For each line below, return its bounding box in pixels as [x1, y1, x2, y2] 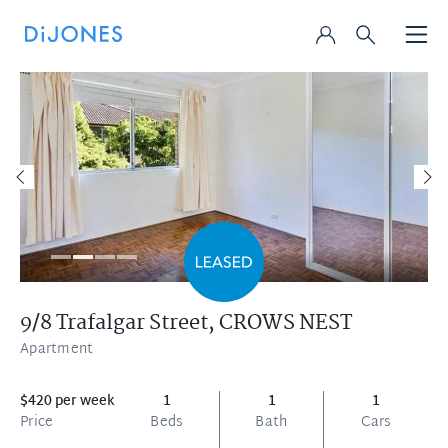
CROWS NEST [219, 306, 352, 340]
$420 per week [20, 389, 115, 414]
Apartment [20, 337, 94, 362]
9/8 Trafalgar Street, [20, 306, 219, 340]
